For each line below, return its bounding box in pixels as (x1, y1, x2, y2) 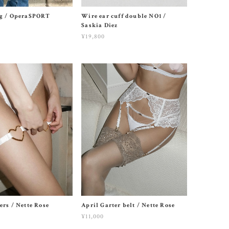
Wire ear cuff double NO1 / (81, 12, 167, 20)
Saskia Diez (81, 21, 118, 30)
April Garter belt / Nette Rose (81, 201, 175, 209)
